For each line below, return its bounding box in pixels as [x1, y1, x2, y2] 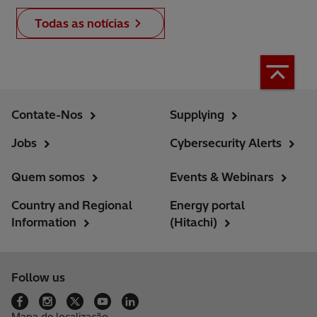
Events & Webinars [170, 170, 274, 185]
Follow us [11, 270, 65, 285]
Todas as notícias [35, 16, 129, 31]
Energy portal [170, 198, 245, 213]
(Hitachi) [170, 215, 217, 230]
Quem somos [11, 170, 85, 185]
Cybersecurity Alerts [170, 136, 282, 151]
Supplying [170, 108, 224, 122]
